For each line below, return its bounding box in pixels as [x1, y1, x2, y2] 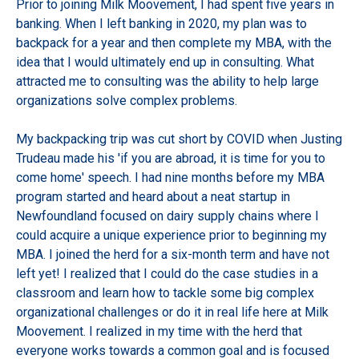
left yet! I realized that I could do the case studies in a [16, 266, 318, 282]
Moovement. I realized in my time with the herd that [16, 324, 302, 340]
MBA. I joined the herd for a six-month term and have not [16, 247, 329, 263]
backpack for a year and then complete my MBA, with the [16, 35, 332, 51]
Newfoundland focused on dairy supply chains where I [16, 208, 319, 224]
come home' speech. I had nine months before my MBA [16, 170, 325, 186]
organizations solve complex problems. [16, 93, 237, 109]
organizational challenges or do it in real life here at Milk [16, 305, 329, 321]
